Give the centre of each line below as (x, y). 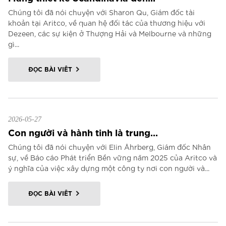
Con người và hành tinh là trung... (83, 132)
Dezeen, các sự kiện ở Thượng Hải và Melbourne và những (110, 33)
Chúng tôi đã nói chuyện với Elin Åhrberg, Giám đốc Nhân (109, 147)
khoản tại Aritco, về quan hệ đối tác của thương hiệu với (107, 23)
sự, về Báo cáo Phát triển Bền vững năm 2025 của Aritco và (112, 157)
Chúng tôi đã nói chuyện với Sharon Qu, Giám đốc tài (101, 12)
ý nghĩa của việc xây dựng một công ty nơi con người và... (109, 168)
